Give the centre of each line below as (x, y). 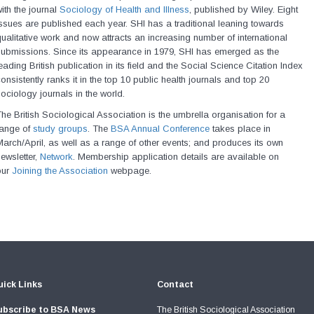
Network (56, 157)
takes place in (240, 129)
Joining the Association (60, 171)
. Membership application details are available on (176, 157)
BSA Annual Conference (160, 129)
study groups (60, 129)
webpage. (129, 171)
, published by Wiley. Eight (243, 9)
